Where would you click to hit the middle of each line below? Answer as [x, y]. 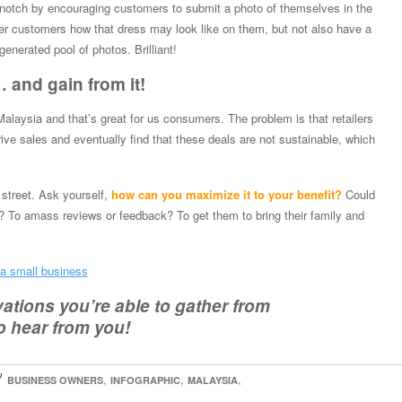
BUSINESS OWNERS [55, 380]
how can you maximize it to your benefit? [224, 195]
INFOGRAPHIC [145, 380]
